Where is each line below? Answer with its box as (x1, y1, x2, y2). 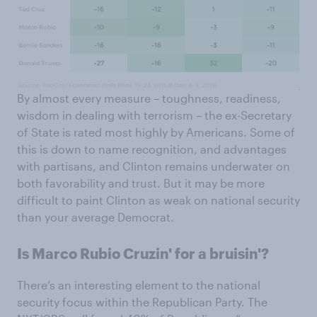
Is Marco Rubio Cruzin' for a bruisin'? (17, 244, 269, 262)
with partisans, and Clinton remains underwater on (17, 158, 290, 173)
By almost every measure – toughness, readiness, (17, 91, 281, 105)
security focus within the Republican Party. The (17, 294, 267, 309)
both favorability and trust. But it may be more (17, 175, 265, 190)
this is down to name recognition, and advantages (17, 142, 287, 156)
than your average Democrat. (17, 209, 174, 224)
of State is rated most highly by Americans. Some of (17, 125, 295, 139)
